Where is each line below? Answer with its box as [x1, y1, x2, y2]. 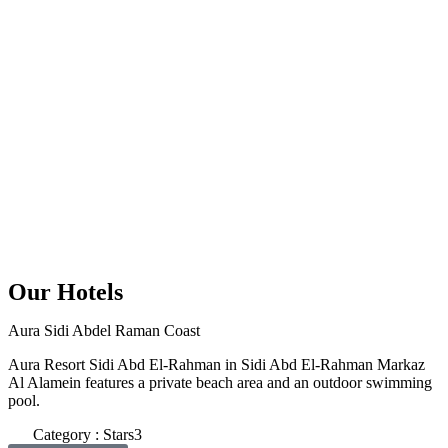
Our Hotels [8, 278, 123, 305]
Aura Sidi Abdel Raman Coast [8, 321, 200, 339]
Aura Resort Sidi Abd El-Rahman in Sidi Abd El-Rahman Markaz [8, 355, 425, 373]
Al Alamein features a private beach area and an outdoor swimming [8, 373, 432, 391]
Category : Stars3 [33, 425, 142, 443]
